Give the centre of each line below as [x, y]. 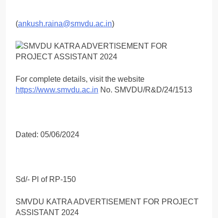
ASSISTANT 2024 [47, 212]
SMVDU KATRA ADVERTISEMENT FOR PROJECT [107, 201]
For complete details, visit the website [80, 79]
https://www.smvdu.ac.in [57, 90]
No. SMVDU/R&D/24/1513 [145, 90]
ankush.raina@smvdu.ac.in [65, 23]
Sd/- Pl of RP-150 [46, 179]
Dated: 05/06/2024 [47, 134]
